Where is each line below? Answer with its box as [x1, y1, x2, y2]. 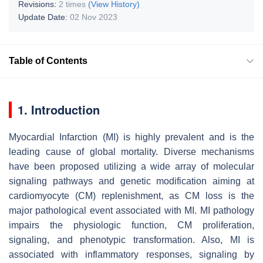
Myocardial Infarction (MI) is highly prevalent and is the [9, 131, 254, 142]
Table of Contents [9, 55, 87, 66]
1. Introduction [18, 100, 100, 118]
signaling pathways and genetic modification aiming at [9, 176, 254, 186]
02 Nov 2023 [70, 12, 117, 22]
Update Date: [18, 12, 70, 22]
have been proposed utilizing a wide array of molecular [9, 161, 254, 171]
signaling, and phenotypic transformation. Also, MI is [9, 234, 254, 245]
